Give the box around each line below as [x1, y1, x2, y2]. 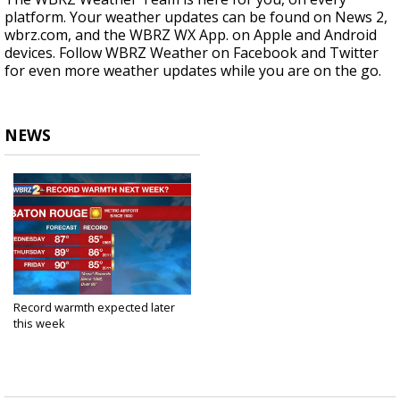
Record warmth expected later [13, 299, 175, 316]
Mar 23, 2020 [13, 330, 72, 345]
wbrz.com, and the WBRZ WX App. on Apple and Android [4, 25, 377, 46]
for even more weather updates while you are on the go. [4, 61, 381, 81]
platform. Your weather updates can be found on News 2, [4, 7, 387, 28]
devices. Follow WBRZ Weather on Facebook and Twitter [4, 43, 379, 63]
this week [13, 315, 65, 332]
